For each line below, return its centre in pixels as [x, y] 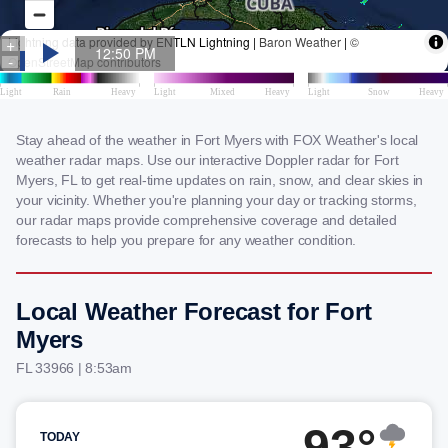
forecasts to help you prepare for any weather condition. [186, 240]
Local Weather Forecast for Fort [194, 311]
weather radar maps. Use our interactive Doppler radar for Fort [207, 160]
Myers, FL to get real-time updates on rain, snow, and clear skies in [219, 180]
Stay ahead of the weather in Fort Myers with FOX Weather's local [217, 140]
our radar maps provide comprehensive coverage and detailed [206, 220]
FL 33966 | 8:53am [74, 368]
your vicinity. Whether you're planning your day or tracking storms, [216, 200]
